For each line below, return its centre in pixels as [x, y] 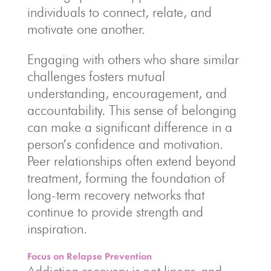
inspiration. [57, 229]
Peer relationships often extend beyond [131, 161]
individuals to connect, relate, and [119, 12]
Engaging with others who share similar [133, 60]
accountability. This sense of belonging [132, 110]
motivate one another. [86, 29]
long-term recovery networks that [116, 195]
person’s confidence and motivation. [125, 144]
